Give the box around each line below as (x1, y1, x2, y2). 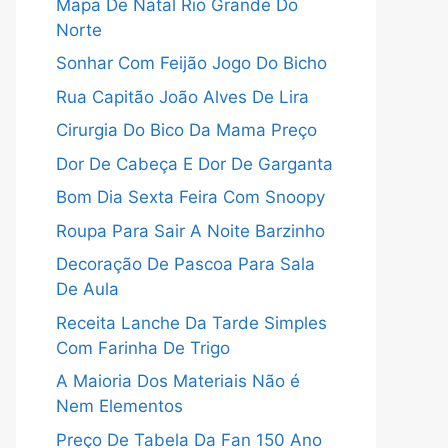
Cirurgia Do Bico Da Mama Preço (56, 120, 317, 140)
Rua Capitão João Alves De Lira (56, 86, 309, 107)
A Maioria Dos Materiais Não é (56, 371, 300, 391)
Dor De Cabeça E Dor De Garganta (56, 153, 333, 174)
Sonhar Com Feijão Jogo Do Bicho (56, 53, 327, 73)
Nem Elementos (56, 396, 183, 416)
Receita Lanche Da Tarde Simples (56, 312, 327, 333)
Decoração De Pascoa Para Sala (56, 254, 315, 274)
